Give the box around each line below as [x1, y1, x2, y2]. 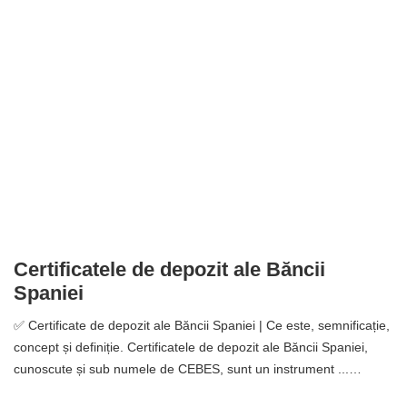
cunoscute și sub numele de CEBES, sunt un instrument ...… [14, 362, 362, 377]
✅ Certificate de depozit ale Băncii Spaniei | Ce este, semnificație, [14, 318, 390, 333]
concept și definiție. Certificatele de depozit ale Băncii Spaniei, [14, 340, 368, 355]
